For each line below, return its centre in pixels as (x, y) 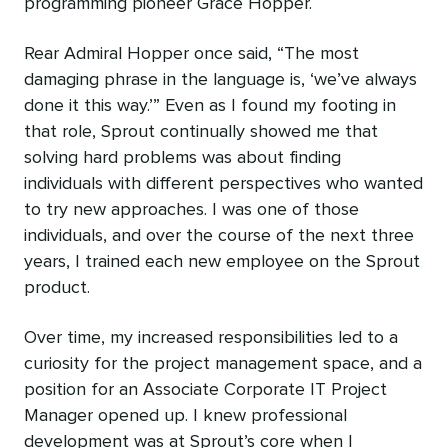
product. (57, 287)
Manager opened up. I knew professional (185, 415)
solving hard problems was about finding (182, 157)
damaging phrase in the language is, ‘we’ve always (220, 79)
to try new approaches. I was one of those (191, 209)
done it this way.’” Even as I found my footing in (210, 105)
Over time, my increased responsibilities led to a (211, 337)
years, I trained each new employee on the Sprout (222, 261)
